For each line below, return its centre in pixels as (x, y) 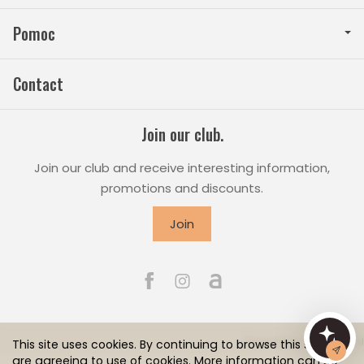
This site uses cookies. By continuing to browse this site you (180, 344)
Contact (38, 84)
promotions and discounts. (182, 188)
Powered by (274, 342)
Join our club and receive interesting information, (182, 168)
